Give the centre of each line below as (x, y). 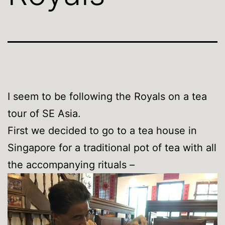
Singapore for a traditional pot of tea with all (112, 147)
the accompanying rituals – (71, 164)
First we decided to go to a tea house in (102, 130)
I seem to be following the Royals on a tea (107, 96)
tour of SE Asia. (44, 113)
